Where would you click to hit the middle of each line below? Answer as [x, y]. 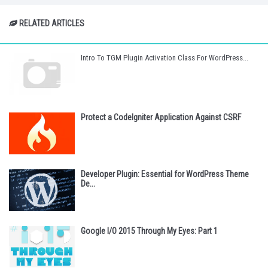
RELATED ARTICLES [51, 23]
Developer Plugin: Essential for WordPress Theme [165, 174]
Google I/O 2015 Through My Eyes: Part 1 [149, 231]
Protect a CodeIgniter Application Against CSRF [161, 118]
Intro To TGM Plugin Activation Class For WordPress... [165, 57]
